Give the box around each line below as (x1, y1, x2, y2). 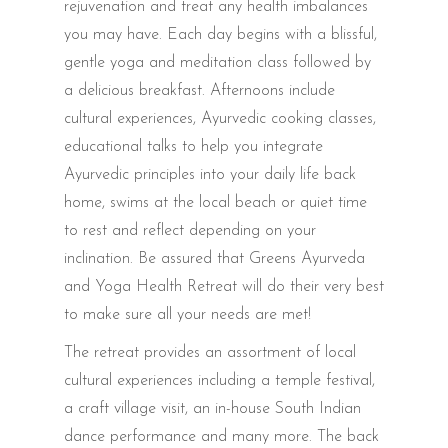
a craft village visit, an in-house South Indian (64, 400, 361, 417)
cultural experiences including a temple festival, (64, 372, 375, 389)
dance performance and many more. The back (64, 428, 379, 445)
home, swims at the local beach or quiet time (64, 194, 367, 211)
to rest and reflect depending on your (64, 222, 316, 239)
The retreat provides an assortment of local (64, 344, 356, 361)
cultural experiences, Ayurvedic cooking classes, (64, 110, 376, 127)
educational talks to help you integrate (64, 138, 323, 155)
